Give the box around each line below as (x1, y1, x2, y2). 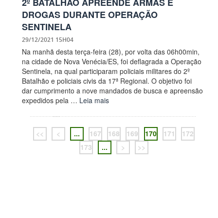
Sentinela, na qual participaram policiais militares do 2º (22, 66, 190, 76)
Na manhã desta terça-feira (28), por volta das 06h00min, (22, 47, 200, 57)
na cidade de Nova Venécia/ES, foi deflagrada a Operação (22, 56, 201, 67)
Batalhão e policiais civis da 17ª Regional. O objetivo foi (22, 76, 192, 86)
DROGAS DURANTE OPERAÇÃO (22, 8, 158, 21)
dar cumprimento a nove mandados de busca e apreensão (22, 86, 203, 96)
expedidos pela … (22, 95, 79, 106)
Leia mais (79, 95, 109, 106)
